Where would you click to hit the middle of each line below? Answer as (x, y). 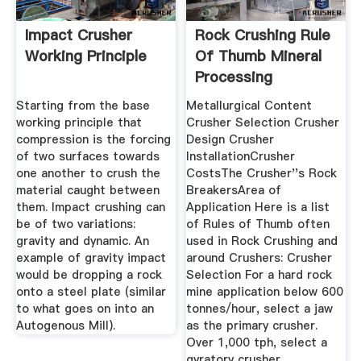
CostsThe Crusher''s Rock (262, 173)
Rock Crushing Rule (263, 35)
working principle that (79, 122)
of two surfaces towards (87, 156)
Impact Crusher (78, 35)
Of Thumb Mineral (259, 56)
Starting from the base (83, 105)
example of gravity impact (91, 257)
